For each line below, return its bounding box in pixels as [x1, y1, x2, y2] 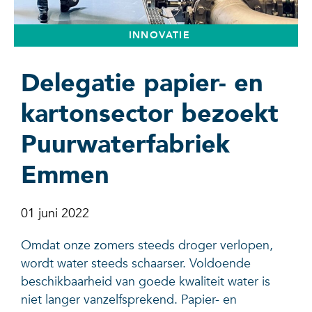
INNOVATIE [128, 29, 191, 42]
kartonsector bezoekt [21, 97, 279, 132]
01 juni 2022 [21, 205, 89, 223]
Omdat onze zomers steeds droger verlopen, [21, 237, 273, 255]
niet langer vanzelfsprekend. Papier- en [21, 291, 237, 309]
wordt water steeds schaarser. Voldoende [21, 255, 251, 273]
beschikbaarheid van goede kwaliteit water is [21, 273, 270, 291]
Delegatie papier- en [21, 66, 263, 101]
